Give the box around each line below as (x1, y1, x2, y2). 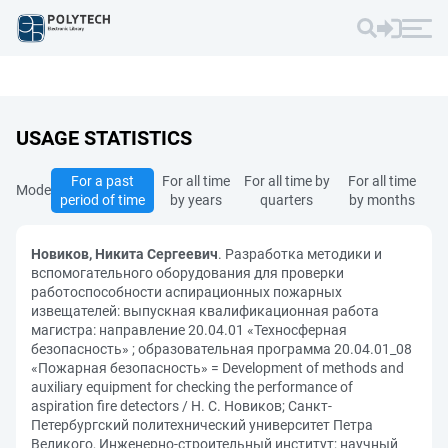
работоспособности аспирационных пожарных (31, 284, 342, 300)
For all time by (243, 173, 330, 189)
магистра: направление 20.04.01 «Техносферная (31, 322, 347, 338)
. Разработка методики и (218, 246, 382, 262)
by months (349, 192, 416, 208)
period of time (59, 192, 145, 208)
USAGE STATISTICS (16, 126, 192, 150)
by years (170, 192, 223, 208)
